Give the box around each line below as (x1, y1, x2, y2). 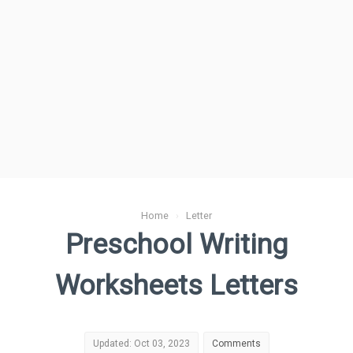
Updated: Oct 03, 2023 (92, 338, 190, 349)
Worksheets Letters (55, 269, 298, 302)
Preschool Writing (65, 228, 288, 261)
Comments (211, 338, 261, 349)
